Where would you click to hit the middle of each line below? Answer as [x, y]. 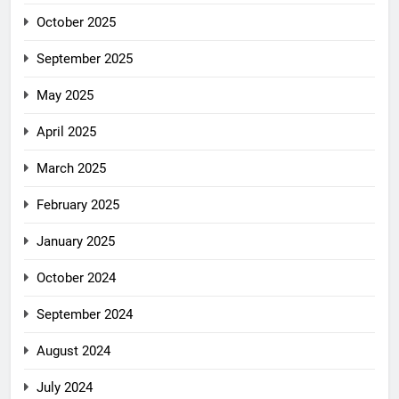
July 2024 [65, 388]
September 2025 [85, 59]
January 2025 [76, 242]
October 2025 [76, 23]
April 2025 [66, 132]
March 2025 [71, 169]
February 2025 [78, 205]
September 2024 [85, 315]
